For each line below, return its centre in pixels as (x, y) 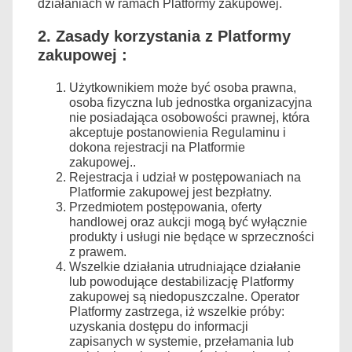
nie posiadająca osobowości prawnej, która (189, 117)
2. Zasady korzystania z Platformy (164, 36)
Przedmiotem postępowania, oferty (165, 207)
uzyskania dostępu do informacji (159, 326)
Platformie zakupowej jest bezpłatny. (170, 192)
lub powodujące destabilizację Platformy (181, 281)
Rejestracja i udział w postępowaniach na (185, 177)
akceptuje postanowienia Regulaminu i (178, 132)
